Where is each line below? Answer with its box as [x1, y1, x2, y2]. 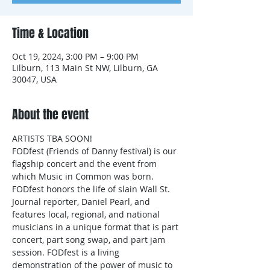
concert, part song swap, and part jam [12, 234, 168, 245]
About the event [12, 105, 89, 124]
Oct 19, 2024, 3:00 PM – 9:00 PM [12, 51, 139, 62]
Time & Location [12, 24, 89, 42]
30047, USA [12, 74, 57, 85]
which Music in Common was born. [12, 171, 156, 182]
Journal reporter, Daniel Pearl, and [12, 196, 152, 207]
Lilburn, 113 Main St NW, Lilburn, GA [12, 62, 158, 74]
